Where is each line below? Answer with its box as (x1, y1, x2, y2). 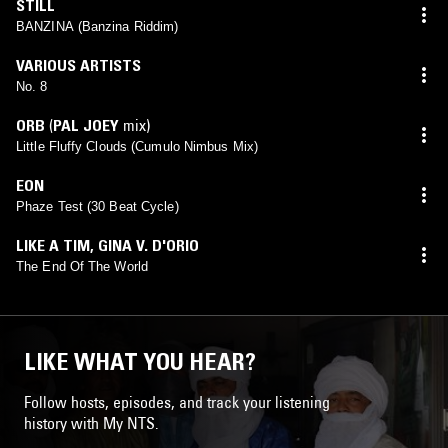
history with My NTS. (24, 412, 159, 433)
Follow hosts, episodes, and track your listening (24, 391, 330, 412)
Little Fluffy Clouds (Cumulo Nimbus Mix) (16, 138, 258, 154)
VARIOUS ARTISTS (16, 54, 141, 75)
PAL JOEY (53, 114, 119, 135)
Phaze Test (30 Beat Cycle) (16, 198, 179, 214)
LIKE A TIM (16, 234, 90, 255)
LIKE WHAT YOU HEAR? (24, 346, 256, 376)
